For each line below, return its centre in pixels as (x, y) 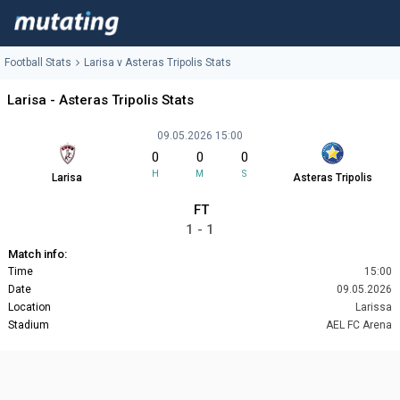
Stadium (29, 325)
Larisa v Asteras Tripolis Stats (158, 63)
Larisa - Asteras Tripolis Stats (100, 100)
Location (29, 308)
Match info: (37, 254)
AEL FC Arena (359, 325)
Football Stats (38, 63)
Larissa (374, 308)
